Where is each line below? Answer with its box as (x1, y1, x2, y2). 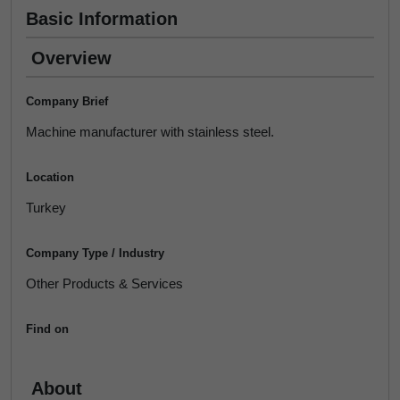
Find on (26, 322, 69, 336)
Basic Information (26, 9, 178, 29)
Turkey (26, 200, 66, 215)
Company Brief (26, 95, 108, 108)
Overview (31, 48, 112, 68)
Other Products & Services (26, 276, 183, 291)
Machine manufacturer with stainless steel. (26, 124, 274, 139)
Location (26, 171, 74, 184)
